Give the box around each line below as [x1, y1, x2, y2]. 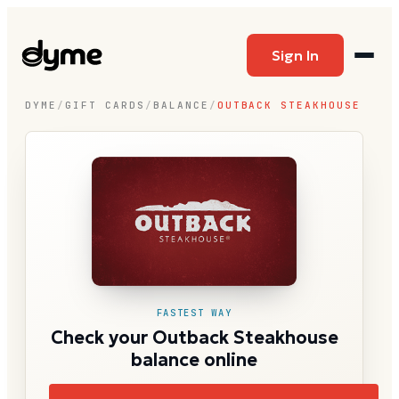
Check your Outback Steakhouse [50, 325, 338, 349]
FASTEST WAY [156, 305, 232, 319]
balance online [131, 347, 257, 371]
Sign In [272, 46, 319, 64]
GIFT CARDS [64, 99, 145, 111]
